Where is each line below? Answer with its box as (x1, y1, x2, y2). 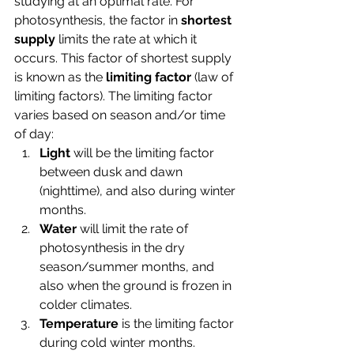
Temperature (40, 316, 119, 331)
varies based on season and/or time (14, 107, 228, 122)
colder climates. (40, 297, 132, 312)
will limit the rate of (77, 221, 191, 236)
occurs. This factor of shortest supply (14, 51, 235, 66)
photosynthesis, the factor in (14, 13, 181, 28)
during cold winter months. (40, 335, 195, 350)
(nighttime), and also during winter (40, 183, 239, 198)
